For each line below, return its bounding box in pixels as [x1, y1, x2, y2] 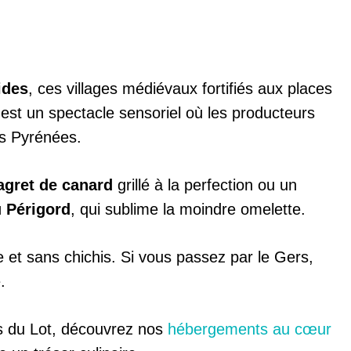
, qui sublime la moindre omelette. [71, 201, 306, 219]
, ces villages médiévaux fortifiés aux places [28, 80, 332, 98]
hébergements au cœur [168, 320, 331, 338]
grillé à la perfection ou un [113, 176, 297, 194]
